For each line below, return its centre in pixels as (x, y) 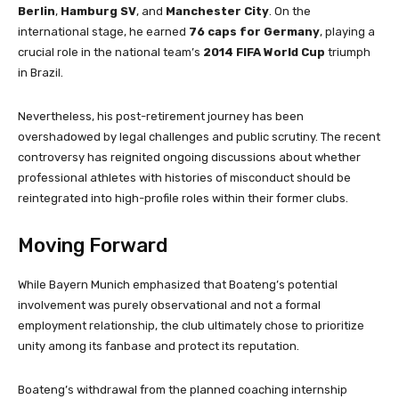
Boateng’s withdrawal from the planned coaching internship (183, 389)
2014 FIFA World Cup (264, 52)
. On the (290, 11)
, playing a (347, 31)
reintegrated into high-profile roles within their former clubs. (183, 198)
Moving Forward (93, 245)
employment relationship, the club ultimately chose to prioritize (191, 325)
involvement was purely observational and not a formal (169, 305)
